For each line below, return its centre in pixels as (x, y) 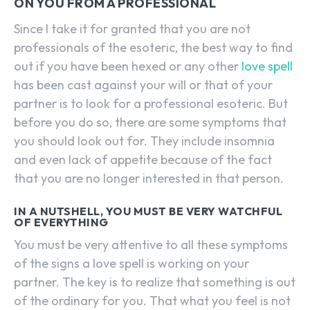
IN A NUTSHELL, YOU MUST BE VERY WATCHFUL (148, 211)
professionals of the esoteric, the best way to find (153, 48)
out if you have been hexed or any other (128, 66)
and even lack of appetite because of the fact (143, 160)
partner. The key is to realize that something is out (155, 282)
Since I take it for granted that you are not (132, 29)
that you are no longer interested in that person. (149, 179)
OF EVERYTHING (61, 222)
